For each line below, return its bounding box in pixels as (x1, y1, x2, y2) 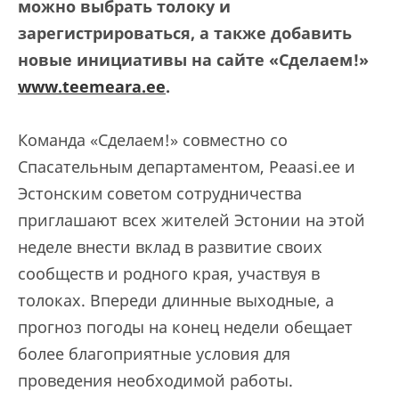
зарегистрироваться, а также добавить (18, 22, 352, 44)
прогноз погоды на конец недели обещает (18, 316, 353, 338)
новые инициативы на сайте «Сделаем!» (18, 49, 369, 70)
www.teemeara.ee (18, 76, 166, 97)
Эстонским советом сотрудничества (18, 183, 302, 204)
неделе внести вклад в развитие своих (18, 236, 322, 257)
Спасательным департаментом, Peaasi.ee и (18, 156, 355, 177)
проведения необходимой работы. (18, 370, 297, 391)
